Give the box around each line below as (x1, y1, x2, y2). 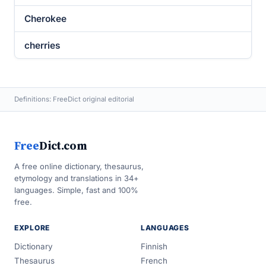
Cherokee (24, 13, 66, 24)
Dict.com (39, 138, 87, 153)
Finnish (141, 242, 167, 251)
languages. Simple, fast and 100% (14, 185, 138, 195)
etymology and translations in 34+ (14, 173, 139, 183)
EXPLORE (14, 223, 50, 232)
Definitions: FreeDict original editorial (14, 95, 134, 103)
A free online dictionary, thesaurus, (14, 161, 144, 171)
